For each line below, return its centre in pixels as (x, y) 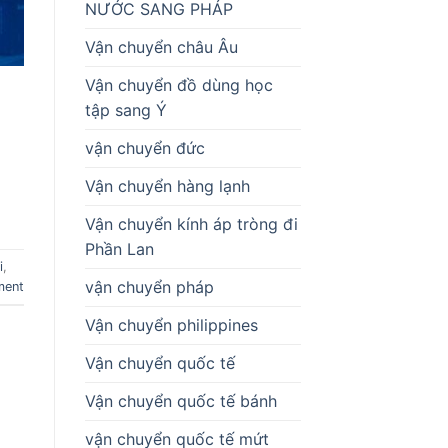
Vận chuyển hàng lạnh (167, 185)
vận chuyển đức (144, 147)
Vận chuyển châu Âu (161, 46)
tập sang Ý (125, 109)
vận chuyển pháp (149, 286)
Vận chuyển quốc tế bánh (180, 400)
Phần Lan (119, 248)
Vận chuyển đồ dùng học (178, 84)
